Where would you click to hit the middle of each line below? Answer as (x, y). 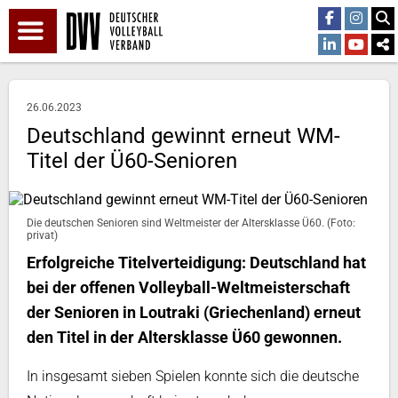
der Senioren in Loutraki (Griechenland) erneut (194, 312)
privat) (42, 235)
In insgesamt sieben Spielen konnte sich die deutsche (193, 376)
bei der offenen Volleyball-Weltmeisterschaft (188, 287)
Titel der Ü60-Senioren (132, 161)
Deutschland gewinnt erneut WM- (183, 136)
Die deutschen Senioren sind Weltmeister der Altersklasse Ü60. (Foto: (191, 223)
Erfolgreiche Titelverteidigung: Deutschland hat (196, 263)
